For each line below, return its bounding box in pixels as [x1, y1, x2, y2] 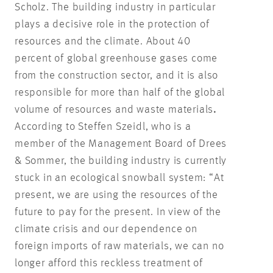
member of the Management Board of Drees [15, 138, 227, 149]
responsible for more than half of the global [15, 87, 225, 98]
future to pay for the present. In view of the [15, 206, 221, 218]
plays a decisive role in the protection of [15, 18, 210, 30]
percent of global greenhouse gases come [15, 52, 218, 64]
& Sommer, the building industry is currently [15, 155, 227, 166]
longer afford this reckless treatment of [15, 257, 203, 269]
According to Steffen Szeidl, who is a [15, 121, 191, 132]
